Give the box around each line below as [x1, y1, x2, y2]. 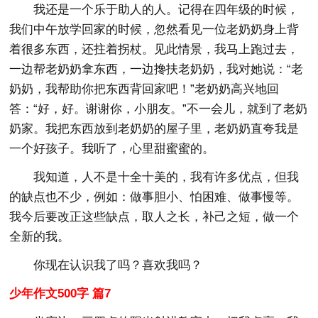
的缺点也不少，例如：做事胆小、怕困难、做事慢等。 [9, 190, 300, 204]
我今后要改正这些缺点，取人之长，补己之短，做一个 [9, 209, 300, 224]
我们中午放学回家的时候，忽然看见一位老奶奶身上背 [9, 22, 300, 36]
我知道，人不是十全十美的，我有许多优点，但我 [33, 170, 300, 184]
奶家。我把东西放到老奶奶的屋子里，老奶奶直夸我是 [9, 121, 300, 136]
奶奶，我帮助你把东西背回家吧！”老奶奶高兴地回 [9, 82, 280, 96]
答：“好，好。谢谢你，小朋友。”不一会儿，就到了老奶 [9, 102, 308, 116]
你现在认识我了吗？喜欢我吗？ [33, 258, 203, 272]
